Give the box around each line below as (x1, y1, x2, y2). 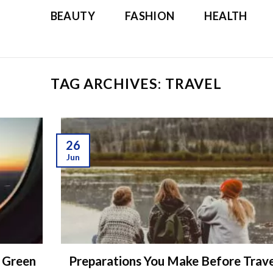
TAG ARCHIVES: (51, 75, 165, 92)
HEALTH (204, 9, 247, 23)
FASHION (124, 9, 175, 23)
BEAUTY (50, 9, 95, 23)
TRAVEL (165, 75, 222, 92)
